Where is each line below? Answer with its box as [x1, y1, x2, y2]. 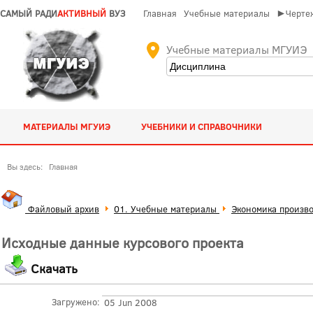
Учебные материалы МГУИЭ [166, 42, 307, 57]
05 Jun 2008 [104, 296, 158, 310]
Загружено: [51, 296, 100, 309]
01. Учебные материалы [114, 203, 219, 215]
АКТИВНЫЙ [57, 7, 106, 20]
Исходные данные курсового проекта [1, 233, 244, 252]
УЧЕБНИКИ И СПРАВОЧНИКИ [141, 120, 263, 133]
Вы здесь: [7, 161, 47, 172]
